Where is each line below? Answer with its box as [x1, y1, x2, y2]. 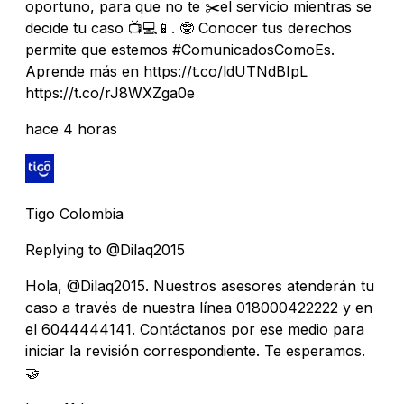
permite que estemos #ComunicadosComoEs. [25, 40, 335, 59]
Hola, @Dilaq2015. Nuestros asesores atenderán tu [25, 276, 374, 295]
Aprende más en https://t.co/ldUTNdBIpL [25, 61, 308, 80]
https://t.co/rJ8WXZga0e [25, 83, 195, 102]
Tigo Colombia [25, 204, 124, 223]
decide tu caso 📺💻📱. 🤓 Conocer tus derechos [25, 18, 352, 37]
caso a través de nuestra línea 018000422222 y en [25, 298, 372, 317]
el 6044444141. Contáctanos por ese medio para [25, 319, 364, 338]
